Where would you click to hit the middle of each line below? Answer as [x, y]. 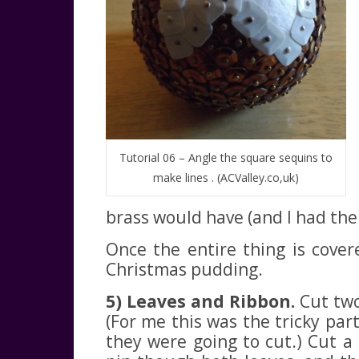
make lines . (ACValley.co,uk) [226, 178]
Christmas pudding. [184, 269]
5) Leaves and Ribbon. [200, 301]
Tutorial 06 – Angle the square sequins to [226, 158]
